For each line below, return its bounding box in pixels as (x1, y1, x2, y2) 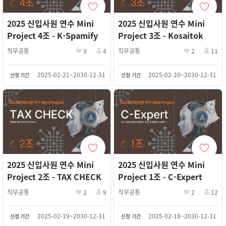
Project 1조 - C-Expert (118, 171, 203, 183)
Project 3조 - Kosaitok (118, 29, 204, 42)
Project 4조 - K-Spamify (7, 29, 98, 42)
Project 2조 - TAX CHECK (7, 171, 101, 183)
